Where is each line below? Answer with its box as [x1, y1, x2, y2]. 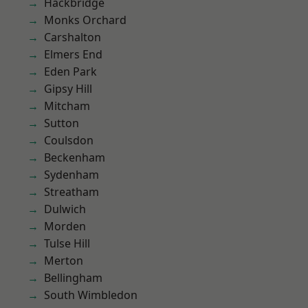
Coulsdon [44, 133, 93, 148]
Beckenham [44, 150, 105, 165]
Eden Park [44, 64, 97, 79]
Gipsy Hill [44, 81, 92, 96]
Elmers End [44, 47, 102, 62]
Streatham [44, 184, 99, 199]
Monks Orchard [44, 12, 126, 27]
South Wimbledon [44, 287, 137, 302]
